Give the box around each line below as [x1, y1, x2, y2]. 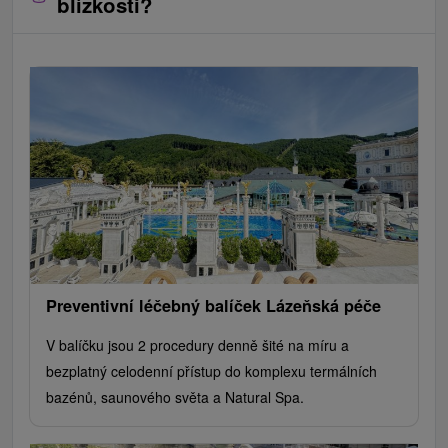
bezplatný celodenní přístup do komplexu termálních [46, 361, 377, 382]
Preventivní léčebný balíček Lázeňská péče [46, 294, 381, 318]
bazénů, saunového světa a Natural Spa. [46, 387, 304, 408]
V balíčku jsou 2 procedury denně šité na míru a [46, 335, 349, 356]
